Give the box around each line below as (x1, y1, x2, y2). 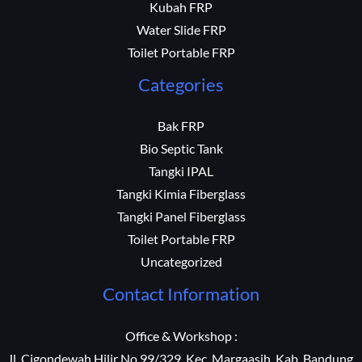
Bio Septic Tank (139, 141, 223, 157)
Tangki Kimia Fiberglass (116, 187, 246, 202)
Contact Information (103, 283, 259, 305)
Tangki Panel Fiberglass (116, 209, 246, 225)
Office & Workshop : (124, 329, 238, 344)
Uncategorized (140, 255, 222, 270)
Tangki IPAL (149, 164, 213, 179)
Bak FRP (158, 119, 204, 134)
